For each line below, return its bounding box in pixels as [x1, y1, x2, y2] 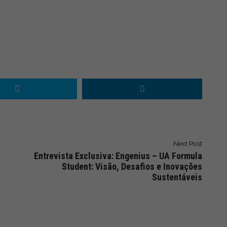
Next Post [173, 139, 202, 147]
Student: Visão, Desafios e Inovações [62, 161, 202, 172]
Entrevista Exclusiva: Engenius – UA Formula [34, 150, 202, 161]
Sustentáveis [152, 172, 202, 182]
